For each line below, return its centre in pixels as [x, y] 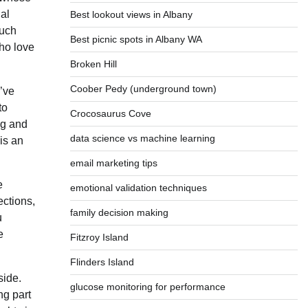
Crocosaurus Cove [110, 113]
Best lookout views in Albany [131, 14]
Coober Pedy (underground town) [143, 89]
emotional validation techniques [138, 188]
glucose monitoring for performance [147, 287]
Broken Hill [93, 64]
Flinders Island [102, 262]
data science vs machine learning [142, 138]
